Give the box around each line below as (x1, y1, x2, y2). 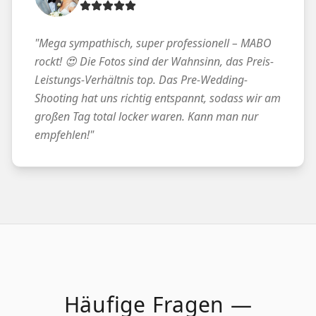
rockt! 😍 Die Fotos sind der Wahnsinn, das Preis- (35, 53, 274, 69)
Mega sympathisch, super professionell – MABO (39, 35, 272, 51)
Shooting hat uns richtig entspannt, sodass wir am (35, 90, 281, 106)
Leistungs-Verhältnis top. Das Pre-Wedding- (35, 71, 248, 87)
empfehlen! (35, 126, 90, 142)
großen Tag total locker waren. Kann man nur (35, 108, 258, 124)
